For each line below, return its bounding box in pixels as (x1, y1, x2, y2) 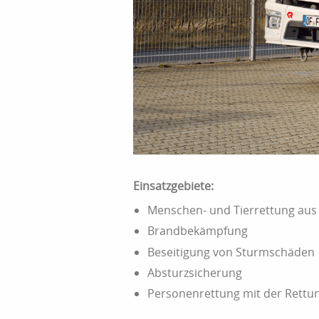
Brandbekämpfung (147, 223, 248, 239)
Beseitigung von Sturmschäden (147, 244, 315, 260)
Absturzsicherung (147, 264, 242, 281)
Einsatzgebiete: (133, 178, 214, 194)
